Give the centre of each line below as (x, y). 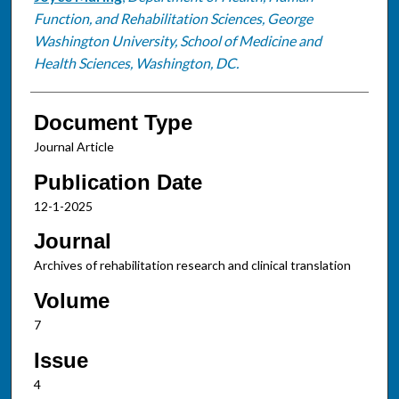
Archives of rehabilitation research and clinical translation (192, 265)
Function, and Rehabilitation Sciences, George (173, 18)
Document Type (113, 122)
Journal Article (73, 146)
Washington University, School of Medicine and (177, 40)
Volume (71, 300)
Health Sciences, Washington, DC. (136, 62)
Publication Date (118, 182)
